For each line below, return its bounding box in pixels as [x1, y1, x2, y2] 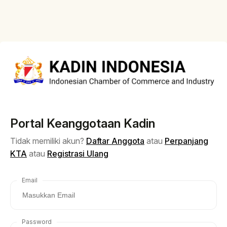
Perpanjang [165, 135, 208, 146]
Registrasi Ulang [47, 148, 108, 159]
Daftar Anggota [86, 135, 144, 146]
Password [22, 217, 52, 225]
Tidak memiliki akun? [10, 135, 86, 146]
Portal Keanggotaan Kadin [10, 116, 155, 131]
